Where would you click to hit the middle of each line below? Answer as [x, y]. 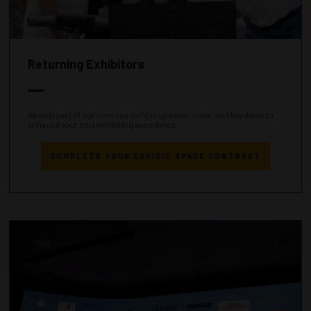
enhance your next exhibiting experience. [103, 125]
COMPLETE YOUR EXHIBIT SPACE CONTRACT [155, 155]
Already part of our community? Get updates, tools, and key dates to [151, 115]
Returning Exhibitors [86, 64]
